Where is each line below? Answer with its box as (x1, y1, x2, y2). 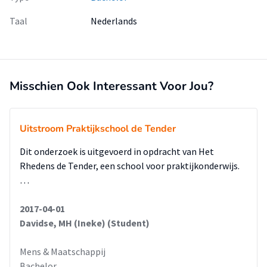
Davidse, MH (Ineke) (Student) (20, 217, 150, 229)
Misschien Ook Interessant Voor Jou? (10, 78, 213, 94)
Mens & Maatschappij (20, 246, 105, 257)
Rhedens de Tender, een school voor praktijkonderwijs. (20, 160, 240, 172)
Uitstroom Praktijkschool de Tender (20, 122, 176, 135)
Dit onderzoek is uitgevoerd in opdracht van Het (20, 145, 214, 157)
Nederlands (91, 15, 137, 27)
